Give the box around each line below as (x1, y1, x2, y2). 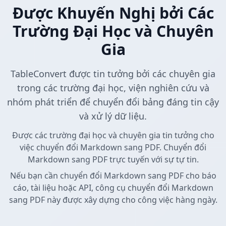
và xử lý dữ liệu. (79, 110, 147, 123)
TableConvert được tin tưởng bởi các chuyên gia (11, 68, 215, 80)
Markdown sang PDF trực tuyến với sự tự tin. (27, 154, 199, 165)
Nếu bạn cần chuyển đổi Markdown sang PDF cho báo (10, 170, 216, 182)
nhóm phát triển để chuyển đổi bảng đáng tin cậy (7, 96, 219, 108)
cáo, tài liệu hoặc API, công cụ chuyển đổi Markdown (13, 182, 213, 194)
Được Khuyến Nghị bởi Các (12, 3, 214, 24)
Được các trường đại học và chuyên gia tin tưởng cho (12, 130, 214, 141)
